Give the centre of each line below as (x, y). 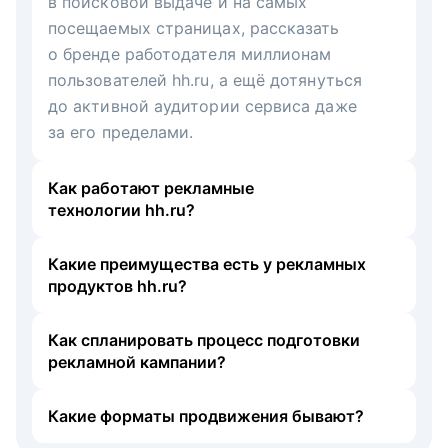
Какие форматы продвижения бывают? (206, 415)
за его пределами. (121, 131)
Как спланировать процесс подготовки (204, 339)
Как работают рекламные (151, 187)
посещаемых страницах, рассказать (194, 27)
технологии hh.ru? (121, 209)
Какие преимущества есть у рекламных (207, 263)
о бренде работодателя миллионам (190, 53)
